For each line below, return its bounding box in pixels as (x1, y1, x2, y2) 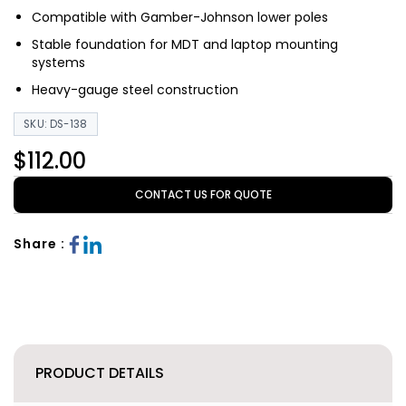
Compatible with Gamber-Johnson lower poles (32, 8, 328, 26)
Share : (14, 235, 65, 253)
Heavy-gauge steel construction (32, 81, 238, 99)
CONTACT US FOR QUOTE (134, 187, 272, 202)
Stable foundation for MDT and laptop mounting (32, 35, 338, 53)
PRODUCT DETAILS (35, 362, 164, 383)
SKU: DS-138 (24, 117, 88, 131)
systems (32, 53, 85, 72)
